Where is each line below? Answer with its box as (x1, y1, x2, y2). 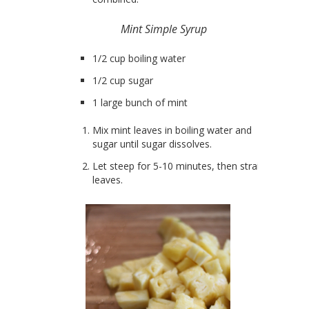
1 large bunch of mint (92, 96, 188, 110)
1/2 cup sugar (92, 74, 153, 88)
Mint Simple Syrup (120, 21, 210, 37)
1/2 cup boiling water (92, 52, 186, 66)
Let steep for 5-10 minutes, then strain (92, 159, 265, 173)
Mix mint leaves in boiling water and (92, 123, 252, 137)
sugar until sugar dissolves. (92, 137, 212, 151)
